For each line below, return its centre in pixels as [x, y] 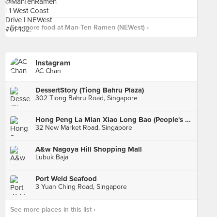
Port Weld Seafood [66, 179]
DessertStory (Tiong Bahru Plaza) [90, 90]
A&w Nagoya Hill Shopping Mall [89, 149]
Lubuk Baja [52, 157]
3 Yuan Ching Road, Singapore [81, 187]
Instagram [53, 63]
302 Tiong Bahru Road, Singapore [86, 98]
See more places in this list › [53, 209]
